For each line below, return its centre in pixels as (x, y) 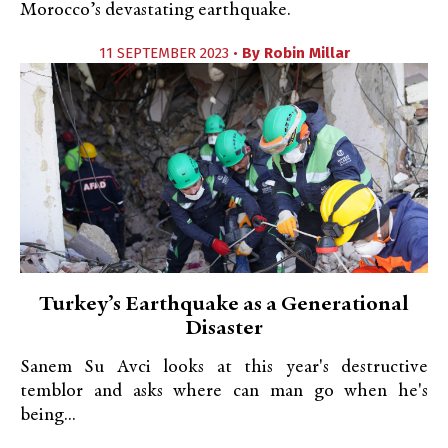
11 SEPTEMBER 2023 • (170, 53)
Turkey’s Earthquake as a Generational (224, 305)
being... (48, 415)
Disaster (224, 329)
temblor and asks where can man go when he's (224, 391)
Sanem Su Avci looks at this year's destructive (224, 367)
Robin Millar (306, 53)
